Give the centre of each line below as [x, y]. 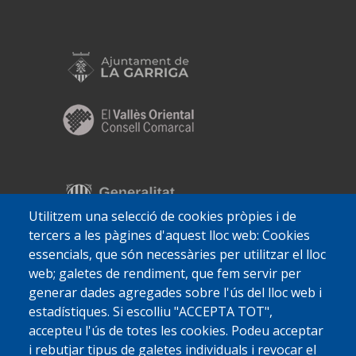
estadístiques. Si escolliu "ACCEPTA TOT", [151, 312]
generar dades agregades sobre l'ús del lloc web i [175, 293]
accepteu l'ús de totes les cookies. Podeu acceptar [176, 331]
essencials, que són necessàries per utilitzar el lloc [177, 255]
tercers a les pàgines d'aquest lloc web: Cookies [169, 236]
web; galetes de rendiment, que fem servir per [165, 274]
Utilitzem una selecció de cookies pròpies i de [163, 217]
